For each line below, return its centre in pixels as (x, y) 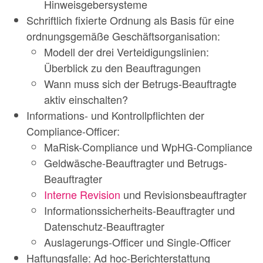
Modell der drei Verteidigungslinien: (127, 51)
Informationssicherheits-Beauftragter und (139, 210)
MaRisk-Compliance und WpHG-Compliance (148, 146)
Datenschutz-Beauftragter (104, 226)
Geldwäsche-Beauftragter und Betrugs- (136, 162)
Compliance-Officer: (73, 131)
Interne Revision (82, 194)
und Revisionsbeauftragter (183, 194)
